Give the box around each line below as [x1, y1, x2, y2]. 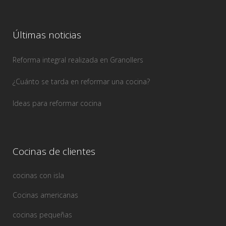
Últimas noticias [13, 28, 81, 42]
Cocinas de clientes [13, 145, 95, 158]
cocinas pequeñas [13, 210, 72, 220]
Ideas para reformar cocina [13, 98, 101, 108]
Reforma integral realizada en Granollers [13, 55, 143, 65]
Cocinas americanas [13, 190, 78, 200]
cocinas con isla [13, 171, 64, 181]
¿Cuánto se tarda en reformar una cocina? [13, 77, 150, 87]
